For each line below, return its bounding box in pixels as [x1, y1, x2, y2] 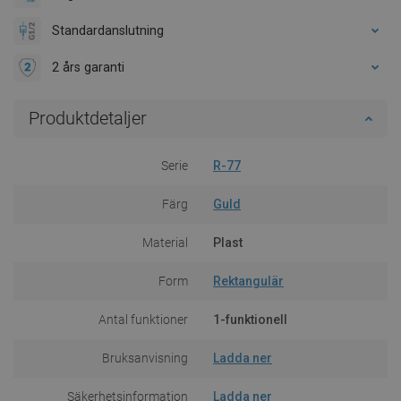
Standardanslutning [52, 22, 164, 38]
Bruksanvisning [102, 350, 188, 365]
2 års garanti [52, 59, 124, 74]
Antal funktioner [98, 311, 188, 327]
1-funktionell [213, 311, 287, 327]
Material [142, 235, 188, 250]
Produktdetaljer [29, 107, 147, 129]
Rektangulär [213, 273, 284, 288]
